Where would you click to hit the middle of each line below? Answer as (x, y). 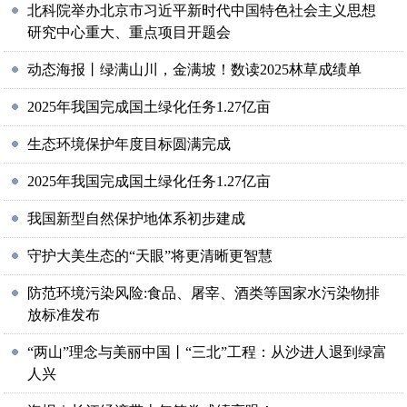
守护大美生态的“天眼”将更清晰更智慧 (150, 256)
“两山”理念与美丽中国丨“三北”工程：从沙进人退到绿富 (208, 352)
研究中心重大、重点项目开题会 (129, 32)
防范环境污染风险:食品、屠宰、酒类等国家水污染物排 (204, 293)
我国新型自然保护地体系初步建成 (137, 218)
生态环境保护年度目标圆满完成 (129, 144)
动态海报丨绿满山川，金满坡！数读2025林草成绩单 (195, 69)
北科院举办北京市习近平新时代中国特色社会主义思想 (202, 10)
